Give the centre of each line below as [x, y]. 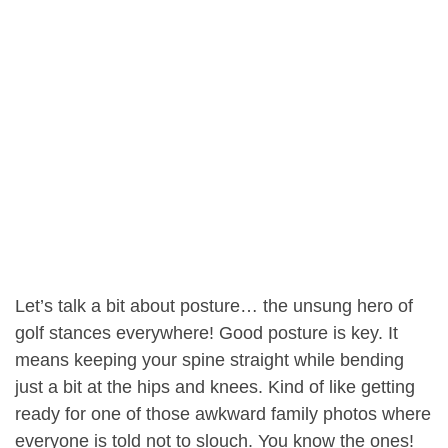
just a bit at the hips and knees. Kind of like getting [215, 387]
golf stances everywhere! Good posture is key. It [206, 333]
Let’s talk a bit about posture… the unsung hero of [214, 306]
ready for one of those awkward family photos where [223, 414]
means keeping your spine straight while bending [209, 360]
